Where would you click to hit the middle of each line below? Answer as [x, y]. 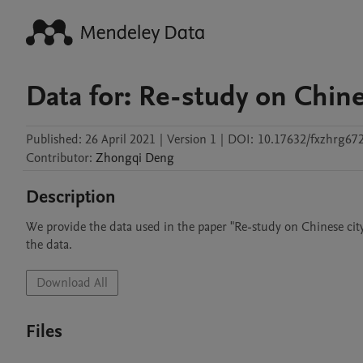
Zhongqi [119, 158]
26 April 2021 [120, 139]
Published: [54, 139]
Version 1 [192, 139]
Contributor [58, 158]
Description [71, 197]
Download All [72, 283]
